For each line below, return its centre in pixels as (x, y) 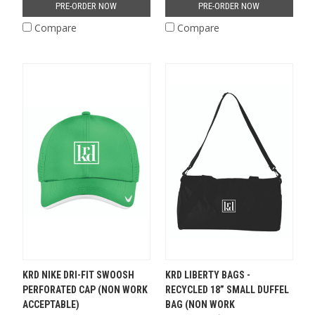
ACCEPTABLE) (51, 305)
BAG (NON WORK (200, 305)
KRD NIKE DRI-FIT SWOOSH (78, 275)
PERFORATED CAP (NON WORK (85, 290)
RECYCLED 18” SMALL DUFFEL (227, 290)
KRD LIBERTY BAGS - (207, 275)
